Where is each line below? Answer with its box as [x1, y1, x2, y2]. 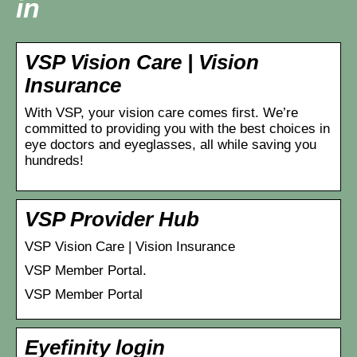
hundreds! [25, 152, 84, 168]
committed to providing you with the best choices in [25, 120, 330, 136]
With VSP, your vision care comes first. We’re [25, 104, 298, 120]
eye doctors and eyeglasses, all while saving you [25, 136, 316, 152]
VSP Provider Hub [25, 207, 199, 230]
